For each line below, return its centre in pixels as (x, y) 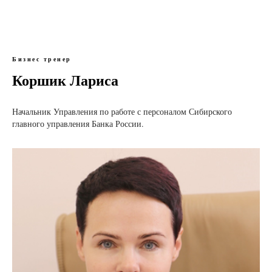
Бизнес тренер (42, 59)
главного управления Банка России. (78, 124)
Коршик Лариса (65, 80)
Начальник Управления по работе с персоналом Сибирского (122, 112)
